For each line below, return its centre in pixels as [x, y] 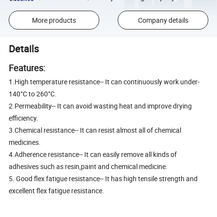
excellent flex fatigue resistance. [57, 191]
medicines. [25, 142]
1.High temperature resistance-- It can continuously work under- [104, 82]
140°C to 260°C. [33, 94]
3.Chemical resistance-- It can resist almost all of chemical [95, 130]
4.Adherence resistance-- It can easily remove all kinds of [93, 155]
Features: [27, 68]
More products [54, 20]
